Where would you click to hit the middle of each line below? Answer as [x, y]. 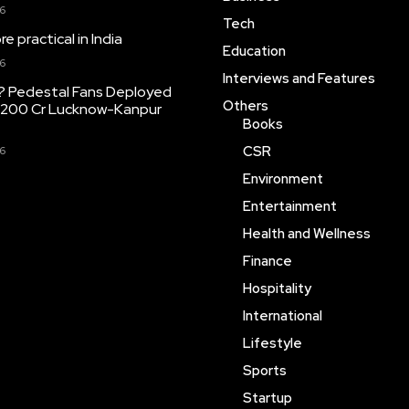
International [282, 316]
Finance [267, 261]
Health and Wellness [306, 234]
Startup [267, 398]
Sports [264, 371]
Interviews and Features [299, 79]
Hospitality [277, 288]
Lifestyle [272, 343]
